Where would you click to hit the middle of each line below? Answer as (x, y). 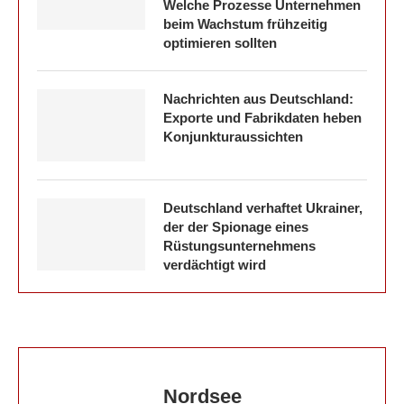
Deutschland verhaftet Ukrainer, (263, 207)
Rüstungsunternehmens (239, 245)
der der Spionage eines (236, 226)
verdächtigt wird (215, 264)
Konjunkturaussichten (233, 136)
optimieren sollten (220, 42)
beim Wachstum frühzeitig (245, 23)
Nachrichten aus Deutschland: (258, 98)
